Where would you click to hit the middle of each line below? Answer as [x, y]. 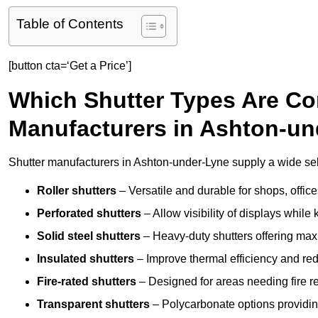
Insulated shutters [86, 259]
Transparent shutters [93, 305]
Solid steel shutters [89, 236]
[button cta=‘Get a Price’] [70, 66]
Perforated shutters [89, 214]
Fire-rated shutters [87, 282]
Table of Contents [70, 24]
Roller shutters [77, 191]
